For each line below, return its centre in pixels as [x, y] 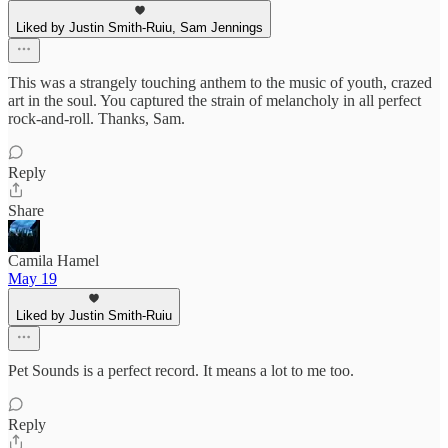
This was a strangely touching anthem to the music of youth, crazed [220, 82]
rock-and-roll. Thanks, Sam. [96, 118]
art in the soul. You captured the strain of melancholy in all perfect [214, 100]
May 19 [32, 278]
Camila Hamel [53, 260]
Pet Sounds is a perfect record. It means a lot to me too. [181, 370]
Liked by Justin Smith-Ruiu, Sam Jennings [139, 27]
